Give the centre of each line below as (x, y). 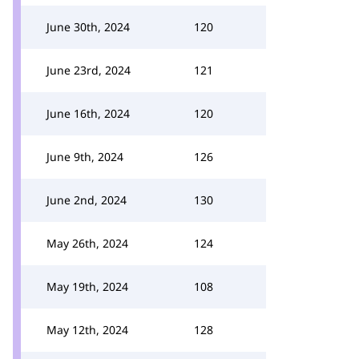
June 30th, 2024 (88, 27)
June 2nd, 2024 (87, 200)
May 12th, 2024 (87, 330)
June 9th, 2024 (85, 157)
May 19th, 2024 (87, 286)
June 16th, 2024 (88, 113)
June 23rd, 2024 (89, 70)
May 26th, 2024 (87, 243)
